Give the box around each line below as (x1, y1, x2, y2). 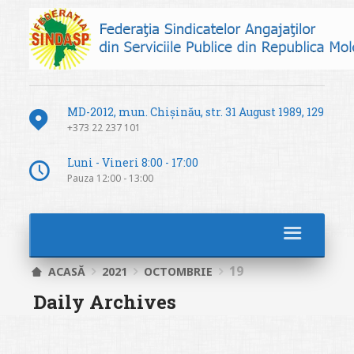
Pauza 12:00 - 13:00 (66, 171, 153, 185)
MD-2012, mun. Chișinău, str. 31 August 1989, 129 (66, 104, 324, 119)
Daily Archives (32, 288, 176, 314)
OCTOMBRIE (143, 263, 213, 279)
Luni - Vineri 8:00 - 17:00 (66, 154, 198, 170)
